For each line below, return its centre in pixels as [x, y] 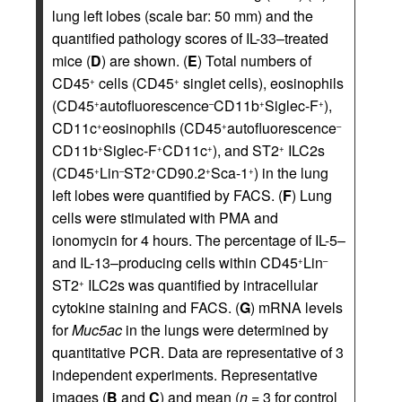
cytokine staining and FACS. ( [146, 308]
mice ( [71, 61]
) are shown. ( [144, 61]
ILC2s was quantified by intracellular [201, 285]
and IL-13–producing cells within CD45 [175, 263]
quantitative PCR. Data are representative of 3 [198, 353]
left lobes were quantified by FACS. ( [167, 196]
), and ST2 [246, 151]
